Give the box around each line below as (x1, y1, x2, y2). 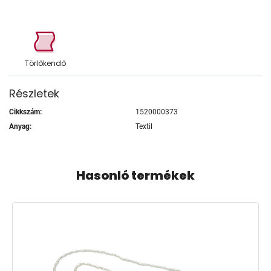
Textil (135, 122, 152, 131)
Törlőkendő (24, 57, 66, 68)
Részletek (9, 85, 59, 101)
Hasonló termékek (76, 166, 195, 184)
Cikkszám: (9, 107, 42, 116)
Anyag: (9, 122, 31, 131)
